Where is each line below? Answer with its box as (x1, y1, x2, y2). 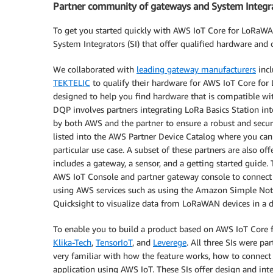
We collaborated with (53, 64, 136, 75)
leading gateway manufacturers (136, 64, 256, 75)
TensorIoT (96, 237, 132, 248)
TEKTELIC (53, 77, 90, 88)
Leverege (153, 237, 186, 248)
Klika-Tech (53, 237, 91, 248)
